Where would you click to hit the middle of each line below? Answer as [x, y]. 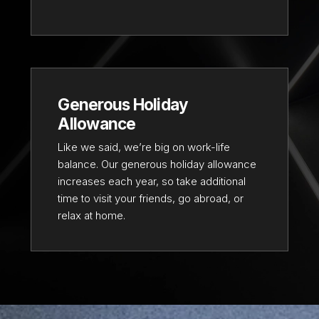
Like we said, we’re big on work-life [144, 147]
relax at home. [92, 215]
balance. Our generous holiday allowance [157, 164]
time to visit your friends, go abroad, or [151, 198]
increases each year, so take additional [152, 181]
